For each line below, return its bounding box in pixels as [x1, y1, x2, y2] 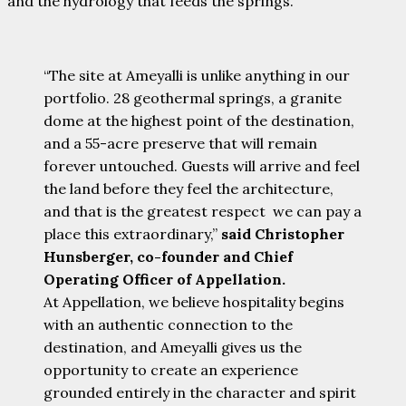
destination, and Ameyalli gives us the [43, 337, 302, 356]
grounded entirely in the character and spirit [43, 382, 356, 401]
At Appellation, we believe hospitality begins [43, 292, 344, 311]
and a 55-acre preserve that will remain [43, 133, 317, 152]
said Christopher [221, 224, 344, 243]
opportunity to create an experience [43, 360, 298, 379]
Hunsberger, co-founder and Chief [43, 246, 293, 266]
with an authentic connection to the [43, 314, 293, 333]
